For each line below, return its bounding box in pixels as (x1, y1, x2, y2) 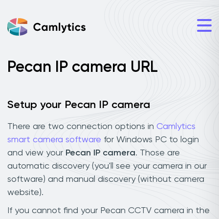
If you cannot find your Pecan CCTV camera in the (7, 206, 210, 215)
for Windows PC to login (101, 135, 199, 144)
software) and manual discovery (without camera (7, 175, 204, 184)
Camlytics (156, 122, 196, 131)
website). (7, 188, 44, 197)
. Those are (135, 148, 180, 157)
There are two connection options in (7, 122, 156, 131)
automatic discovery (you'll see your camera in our (7, 161, 207, 171)
